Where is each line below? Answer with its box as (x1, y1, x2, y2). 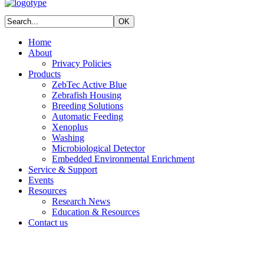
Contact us (28, 217, 68, 227)
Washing (52, 133, 84, 143)
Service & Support (28, 164, 97, 174)
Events (28, 175, 54, 185)
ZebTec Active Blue (52, 80, 127, 90)
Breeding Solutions (52, 101, 123, 111)
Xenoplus (52, 122, 88, 132)
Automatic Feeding (52, 111, 123, 121)
